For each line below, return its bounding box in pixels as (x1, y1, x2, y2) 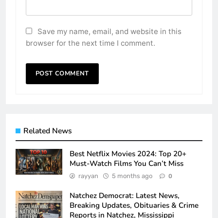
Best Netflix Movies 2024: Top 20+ (70, 148, 186, 159)
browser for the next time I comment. (26, 38, 155, 48)
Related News (23, 125, 72, 136)
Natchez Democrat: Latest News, (70, 190, 180, 200)
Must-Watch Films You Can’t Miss (70, 158, 183, 168)
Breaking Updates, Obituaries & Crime (70, 200, 199, 210)
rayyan (78, 172, 98, 180)
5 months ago (112, 172, 152, 180)
